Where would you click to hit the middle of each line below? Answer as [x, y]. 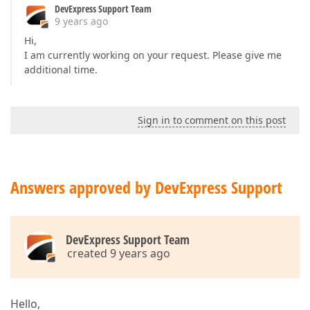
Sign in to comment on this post [212, 120]
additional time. [61, 70]
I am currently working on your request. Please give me [153, 55]
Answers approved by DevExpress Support [146, 187]
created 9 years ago [119, 253]
